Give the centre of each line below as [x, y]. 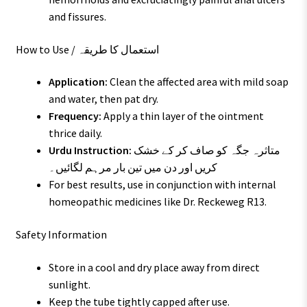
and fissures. [77, 16]
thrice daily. [75, 133]
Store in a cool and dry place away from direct [154, 267]
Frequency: [75, 116]
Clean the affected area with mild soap [198, 82]
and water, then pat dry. [103, 99]
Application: [78, 82]
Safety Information [61, 234]
